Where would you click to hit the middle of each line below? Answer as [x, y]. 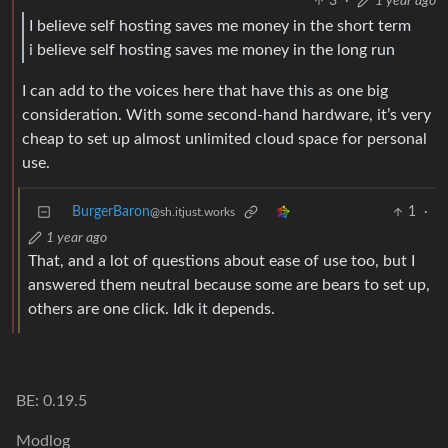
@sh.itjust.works [192, 212]
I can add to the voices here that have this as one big [205, 91]
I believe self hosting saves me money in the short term [220, 25]
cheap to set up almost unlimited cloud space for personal [224, 139]
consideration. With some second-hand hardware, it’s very [226, 115]
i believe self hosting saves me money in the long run [212, 49]
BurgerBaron [111, 212]
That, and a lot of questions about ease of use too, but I [221, 261]
